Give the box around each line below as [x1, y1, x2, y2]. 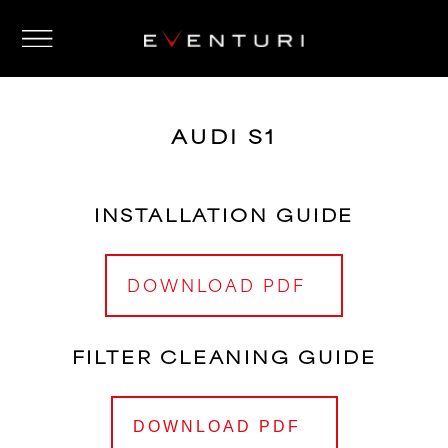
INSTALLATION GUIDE [93, 200, 355, 227]
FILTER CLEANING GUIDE [71, 342, 377, 369]
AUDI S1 [171, 120, 277, 150]
